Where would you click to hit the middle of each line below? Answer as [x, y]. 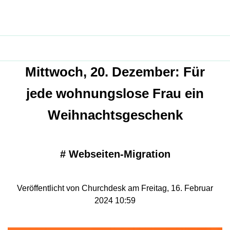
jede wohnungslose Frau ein [115, 94]
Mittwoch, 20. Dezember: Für [115, 72]
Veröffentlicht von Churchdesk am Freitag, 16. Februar [115, 188]
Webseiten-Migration [119, 154]
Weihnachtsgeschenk [115, 115]
